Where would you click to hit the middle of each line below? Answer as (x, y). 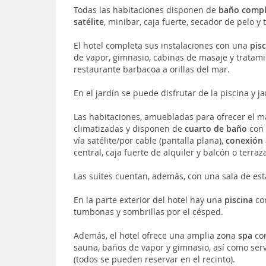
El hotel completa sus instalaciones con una (162, 45)
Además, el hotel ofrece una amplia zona (156, 235)
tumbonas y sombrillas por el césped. (149, 211)
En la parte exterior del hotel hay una (149, 199)
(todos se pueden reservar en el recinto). (155, 259)
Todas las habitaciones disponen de (146, 9)
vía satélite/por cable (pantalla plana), (150, 140)
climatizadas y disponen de (129, 128)
